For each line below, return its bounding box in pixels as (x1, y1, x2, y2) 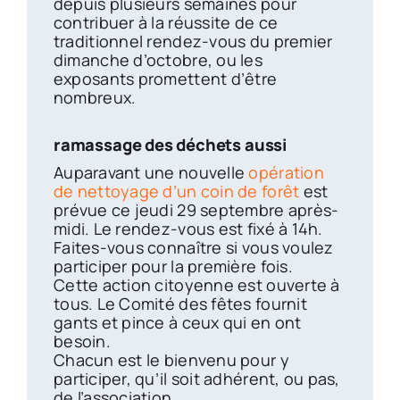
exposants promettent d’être (53, 67, 278, 89)
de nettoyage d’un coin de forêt (53, 179, 300, 202)
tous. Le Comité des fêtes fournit (53, 292, 307, 314)
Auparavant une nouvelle (53, 161, 249, 183)
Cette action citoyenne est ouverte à (53, 273, 340, 296)
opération (248, 161, 324, 183)
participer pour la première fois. (53, 254, 293, 277)
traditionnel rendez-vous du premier (53, 29, 333, 52)
